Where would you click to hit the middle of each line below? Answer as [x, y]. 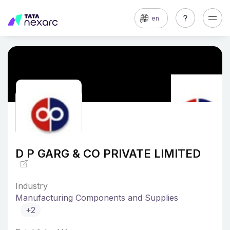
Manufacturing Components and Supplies [97, 198]
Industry [32, 186]
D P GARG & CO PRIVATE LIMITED [108, 154]
